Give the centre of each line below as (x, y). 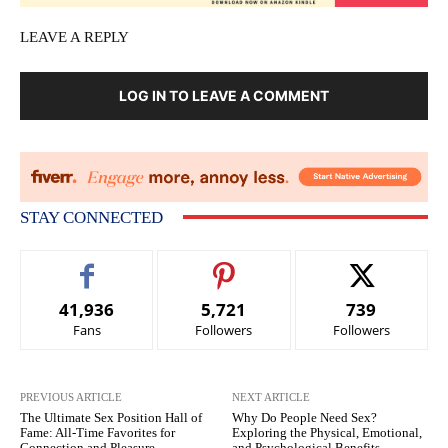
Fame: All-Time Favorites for (97, 432)
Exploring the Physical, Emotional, (327, 432)
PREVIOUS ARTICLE (71, 396)
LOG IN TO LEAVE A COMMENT (224, 95)
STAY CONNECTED (91, 217)
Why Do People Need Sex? (305, 417)
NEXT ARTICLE (271, 396)
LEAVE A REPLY (74, 36)
